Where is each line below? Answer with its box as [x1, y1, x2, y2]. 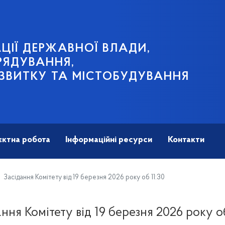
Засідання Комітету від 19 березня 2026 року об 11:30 [2, 174, 165, 182]
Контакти [167, 135, 204, 145]
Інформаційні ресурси [65, 135, 153, 145]
